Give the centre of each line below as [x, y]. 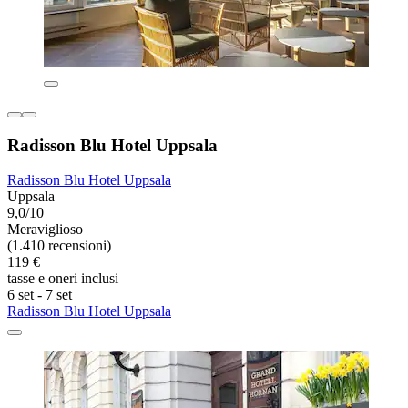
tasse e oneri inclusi [63, 279]
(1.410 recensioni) [59, 246]
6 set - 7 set [40, 295]
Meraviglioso [45, 229]
